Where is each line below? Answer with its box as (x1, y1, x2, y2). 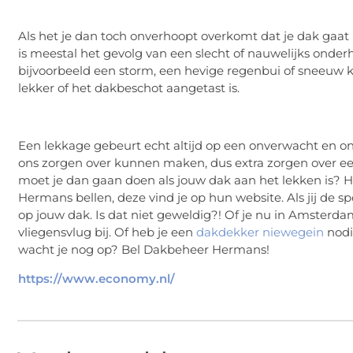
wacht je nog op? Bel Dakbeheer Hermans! (18, 241, 269, 257)
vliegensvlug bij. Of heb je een (18, 224, 196, 240)
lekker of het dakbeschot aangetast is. (18, 80, 240, 95)
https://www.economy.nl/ (18, 271, 175, 286)
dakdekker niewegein (196, 224, 324, 240)
